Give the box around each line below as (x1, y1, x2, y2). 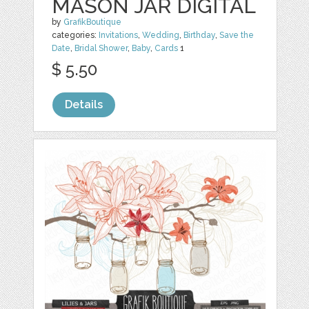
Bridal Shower (74, 43, 128, 53)
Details (65, 98, 103, 111)
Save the (219, 30, 255, 40)
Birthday (183, 30, 216, 40)
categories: (52, 30, 99, 40)
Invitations (99, 30, 139, 40)
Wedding (142, 30, 180, 40)
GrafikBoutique (63, 17, 122, 27)
